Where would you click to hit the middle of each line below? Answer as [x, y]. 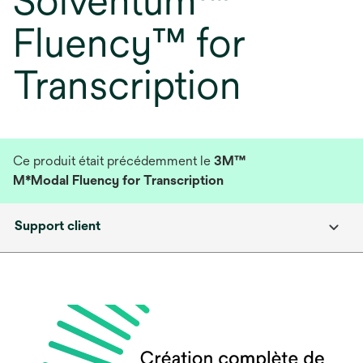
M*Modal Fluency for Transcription [118, 180]
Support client [58, 226]
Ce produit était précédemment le [113, 161]
